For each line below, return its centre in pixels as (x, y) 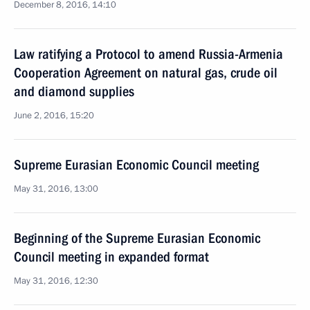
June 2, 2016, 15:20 (54, 116)
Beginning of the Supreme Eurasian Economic (137, 238)
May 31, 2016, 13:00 (56, 189)
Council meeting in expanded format (111, 257)
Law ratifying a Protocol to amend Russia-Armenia (148, 54)
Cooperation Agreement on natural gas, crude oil (146, 73)
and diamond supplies (74, 91)
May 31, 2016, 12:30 (56, 281)
